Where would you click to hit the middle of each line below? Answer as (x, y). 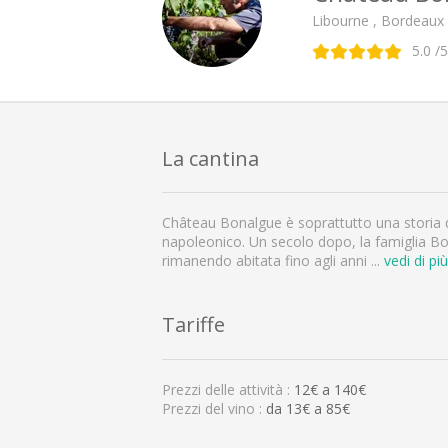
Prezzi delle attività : (228, 389)
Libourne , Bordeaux (378, 20)
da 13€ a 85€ (308, 408)
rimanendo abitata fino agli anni (266, 261)
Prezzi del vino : (214, 408)
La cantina (210, 157)
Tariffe (193, 324)
